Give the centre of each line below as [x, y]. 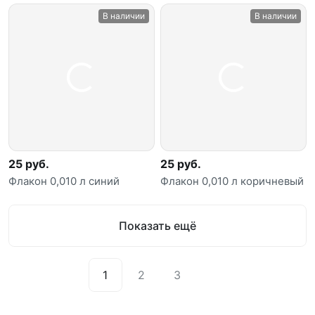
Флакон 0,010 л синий [64, 181]
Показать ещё [157, 225]
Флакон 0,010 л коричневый [232, 181]
